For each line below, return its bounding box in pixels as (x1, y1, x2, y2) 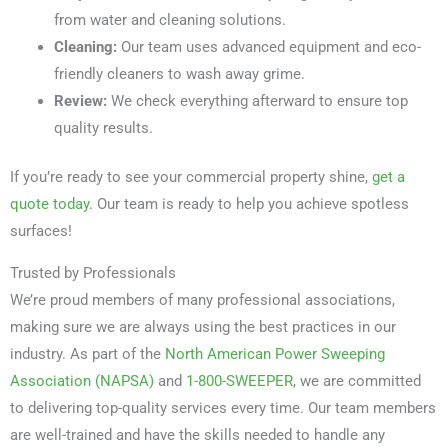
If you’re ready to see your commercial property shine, (10, 168, 372, 187)
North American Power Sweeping (165, 344, 385, 363)
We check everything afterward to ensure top (106, 92, 408, 111)
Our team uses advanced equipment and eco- (116, 38, 421, 57)
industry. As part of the (10, 344, 165, 363)
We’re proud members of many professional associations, (10, 290, 395, 309)
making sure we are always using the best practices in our (10, 317, 396, 336)
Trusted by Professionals (10, 263, 176, 282)
